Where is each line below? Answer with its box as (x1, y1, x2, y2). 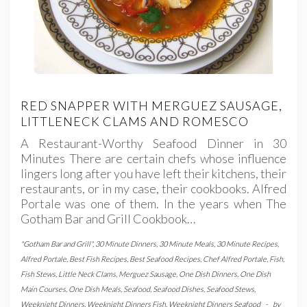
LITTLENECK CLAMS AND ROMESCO (21, 114, 249, 130)
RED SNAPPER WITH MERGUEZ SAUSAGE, (21, 98, 282, 114)
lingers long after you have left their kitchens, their (21, 166, 286, 182)
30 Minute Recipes (217, 239, 278, 249)
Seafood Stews (206, 284, 254, 294)
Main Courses (21, 284, 66, 294)
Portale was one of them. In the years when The (21, 196, 286, 212)
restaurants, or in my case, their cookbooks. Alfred (21, 181, 286, 197)
